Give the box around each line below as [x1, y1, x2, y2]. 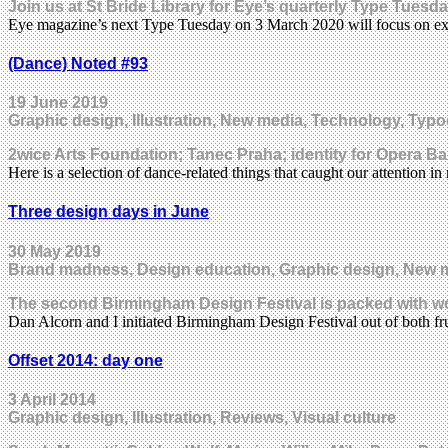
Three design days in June [8, 203, 209, 221]
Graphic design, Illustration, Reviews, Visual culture [8, 409, 396, 427]
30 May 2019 [8, 242, 101, 260]
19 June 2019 [8, 94, 108, 112]
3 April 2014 [8, 391, 96, 409]
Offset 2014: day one [8, 351, 163, 369]
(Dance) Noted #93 [8, 54, 148, 72]
